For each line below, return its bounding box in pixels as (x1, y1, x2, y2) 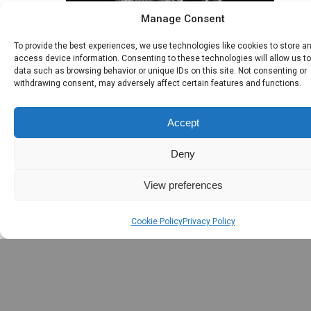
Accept (167, 116, 199, 128)
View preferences (143, 178, 223, 191)
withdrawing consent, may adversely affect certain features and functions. (14, 78, 301, 88)
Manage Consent (141, 12, 225, 25)
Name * (10, 278, 70, 300)
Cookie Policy (131, 217, 183, 226)
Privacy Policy (182, 217, 235, 226)
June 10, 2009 (38, 127, 147, 149)
